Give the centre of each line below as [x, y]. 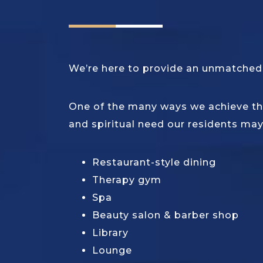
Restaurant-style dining [154, 163]
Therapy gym [127, 180]
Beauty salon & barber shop [166, 215]
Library [110, 233]
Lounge [112, 251]
